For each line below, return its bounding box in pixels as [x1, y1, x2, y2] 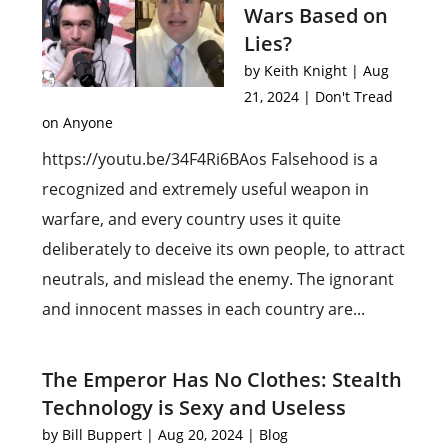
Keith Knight [264, 61, 347, 80]
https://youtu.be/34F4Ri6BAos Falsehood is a [42, 148, 379, 170]
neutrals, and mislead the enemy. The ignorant [42, 268, 395, 290]
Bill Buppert [62, 425, 143, 444]
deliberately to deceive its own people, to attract [42, 238, 406, 260]
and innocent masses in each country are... [42, 298, 366, 320]
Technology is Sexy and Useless [42, 394, 347, 421]
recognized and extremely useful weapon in [42, 178, 370, 200]
